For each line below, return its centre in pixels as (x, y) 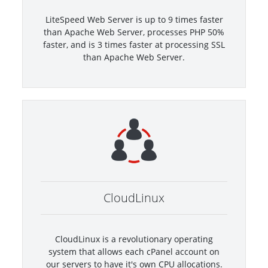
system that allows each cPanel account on (134, 251)
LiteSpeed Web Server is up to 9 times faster (134, 19)
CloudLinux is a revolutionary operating (134, 239)
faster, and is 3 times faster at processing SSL (134, 44)
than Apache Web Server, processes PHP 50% (134, 32)
